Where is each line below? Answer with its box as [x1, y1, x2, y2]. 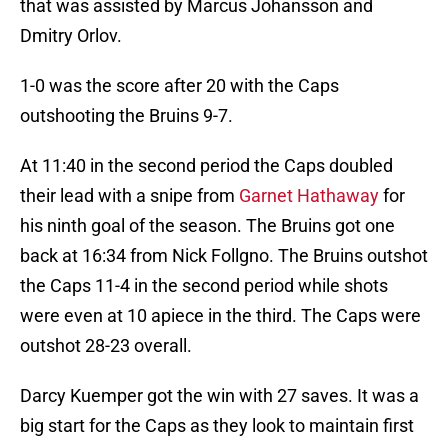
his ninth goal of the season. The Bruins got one [20, 215, 395, 237]
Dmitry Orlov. [20, 25, 122, 47]
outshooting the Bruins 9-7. [20, 105, 233, 127]
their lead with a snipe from [20, 185, 239, 207]
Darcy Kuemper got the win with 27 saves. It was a [20, 385, 419, 407]
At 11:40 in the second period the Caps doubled [20, 155, 393, 177]
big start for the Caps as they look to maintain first [20, 415, 414, 437]
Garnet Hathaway [239, 185, 379, 207]
